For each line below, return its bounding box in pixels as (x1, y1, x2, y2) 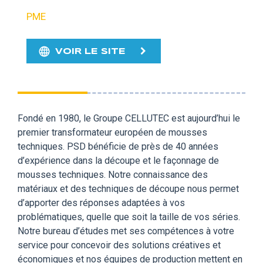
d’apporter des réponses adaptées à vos (18, 197, 185, 208)
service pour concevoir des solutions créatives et (18, 239, 221, 251)
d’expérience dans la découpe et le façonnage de (18, 154, 219, 166)
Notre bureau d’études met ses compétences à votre (18, 225, 234, 237)
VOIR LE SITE (55, 47, 126, 56)
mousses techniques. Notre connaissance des (18, 168, 208, 180)
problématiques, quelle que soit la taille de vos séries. (18, 211, 240, 222)
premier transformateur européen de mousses (18, 126, 207, 138)
